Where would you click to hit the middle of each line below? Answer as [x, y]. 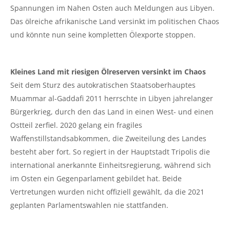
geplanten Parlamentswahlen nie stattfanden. [89, 205]
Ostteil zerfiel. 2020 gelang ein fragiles [76, 125]
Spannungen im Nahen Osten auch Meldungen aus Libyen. [112, 8]
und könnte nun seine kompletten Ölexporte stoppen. [103, 35]
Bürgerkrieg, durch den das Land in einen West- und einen [112, 112]
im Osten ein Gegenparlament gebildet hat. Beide [96, 178]
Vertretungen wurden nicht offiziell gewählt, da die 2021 [107, 192]
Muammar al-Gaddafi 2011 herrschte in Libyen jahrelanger [112, 98]
